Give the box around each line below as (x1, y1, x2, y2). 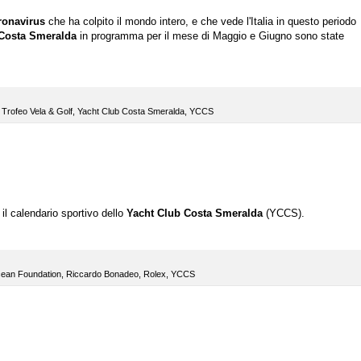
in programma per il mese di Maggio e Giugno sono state (77, 30, 344, 43)
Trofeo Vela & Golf (2, 106, 73, 117)
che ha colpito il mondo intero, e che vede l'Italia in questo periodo (45, 15, 356, 28)
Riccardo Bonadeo (66, 269, 139, 280)
